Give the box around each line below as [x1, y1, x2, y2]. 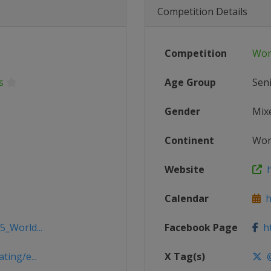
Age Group [165, 76, 216, 89]
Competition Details [157, 5, 247, 18]
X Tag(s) [165, 250, 205, 263]
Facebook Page [165, 221, 238, 234]
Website [165, 163, 204, 176]
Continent [165, 134, 214, 147]
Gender [165, 105, 200, 118]
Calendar [165, 192, 209, 205]
